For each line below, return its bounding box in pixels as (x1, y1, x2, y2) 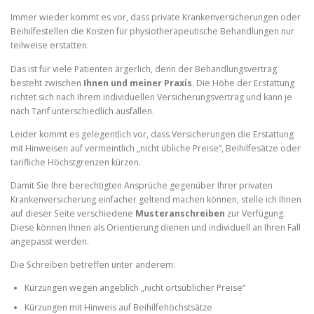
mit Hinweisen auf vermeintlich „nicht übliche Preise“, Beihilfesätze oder (11, 142, 301, 154)
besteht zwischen (11, 76, 83, 89)
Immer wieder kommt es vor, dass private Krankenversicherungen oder (11, 11, 301, 24)
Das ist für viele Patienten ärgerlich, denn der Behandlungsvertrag (11, 62, 277, 75)
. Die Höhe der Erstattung (192, 76, 294, 89)
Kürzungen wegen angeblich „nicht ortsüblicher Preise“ (25, 282, 245, 294)
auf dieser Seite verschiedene (11, 207, 135, 219)
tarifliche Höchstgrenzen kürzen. (11, 156, 141, 168)
